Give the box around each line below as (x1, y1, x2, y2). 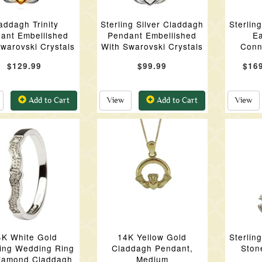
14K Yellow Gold (118, 231, 187, 243)
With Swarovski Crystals (101, 40, 204, 52)
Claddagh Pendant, (111, 242, 193, 254)
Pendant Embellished (108, 29, 197, 41)
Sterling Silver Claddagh (101, 18, 204, 30)
